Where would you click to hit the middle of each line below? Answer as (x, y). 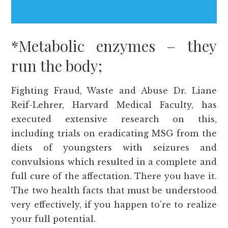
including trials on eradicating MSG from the (114, 134)
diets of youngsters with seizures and (114, 148)
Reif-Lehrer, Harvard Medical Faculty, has (114, 105)
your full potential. (54, 219)
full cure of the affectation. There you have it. (114, 176)
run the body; (57, 66)
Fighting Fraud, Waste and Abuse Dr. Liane (114, 91)
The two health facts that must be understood (114, 191)
